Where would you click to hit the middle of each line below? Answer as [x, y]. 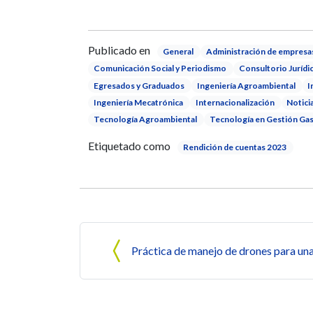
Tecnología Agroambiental [145, 119]
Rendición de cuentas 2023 [234, 147]
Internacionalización [235, 102]
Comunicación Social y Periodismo [160, 68]
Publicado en [119, 50]
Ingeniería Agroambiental [246, 85]
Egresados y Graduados [139, 85]
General [178, 52]
